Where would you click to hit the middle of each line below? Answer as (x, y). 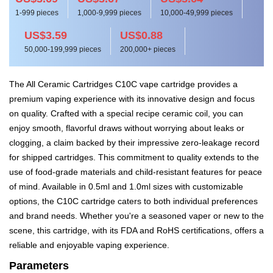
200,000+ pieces (148, 49)
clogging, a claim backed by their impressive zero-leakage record (134, 143)
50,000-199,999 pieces (63, 49)
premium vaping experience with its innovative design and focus (132, 99)
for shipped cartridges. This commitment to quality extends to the (134, 157)
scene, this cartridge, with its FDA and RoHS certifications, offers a (136, 230)
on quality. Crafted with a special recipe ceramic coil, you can (126, 113)
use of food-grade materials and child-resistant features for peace (136, 172)
